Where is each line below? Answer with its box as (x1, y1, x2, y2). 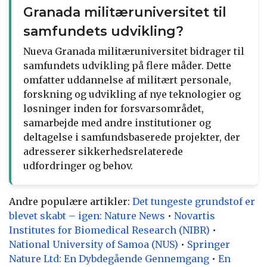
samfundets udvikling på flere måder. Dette (23, 59, 231, 72)
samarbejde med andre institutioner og (23, 116, 211, 129)
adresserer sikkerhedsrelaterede (23, 145, 183, 157)
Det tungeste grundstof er (132, 195, 255, 207)
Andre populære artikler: (9, 195, 132, 207)
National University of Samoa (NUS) (9, 238, 181, 250)
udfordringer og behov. (23, 159, 133, 172)
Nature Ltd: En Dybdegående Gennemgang (9, 252, 209, 265)
